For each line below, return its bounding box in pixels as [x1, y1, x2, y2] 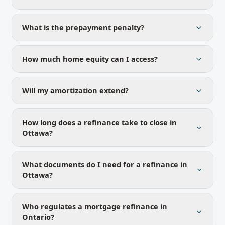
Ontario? [22, 212, 54, 222]
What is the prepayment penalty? [22, 22, 144, 32]
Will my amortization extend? [22, 85, 129, 95]
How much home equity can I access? [22, 54, 158, 64]
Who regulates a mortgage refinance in [22, 201, 167, 211]
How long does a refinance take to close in [22, 117, 177, 127]
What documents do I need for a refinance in [22, 159, 187, 169]
